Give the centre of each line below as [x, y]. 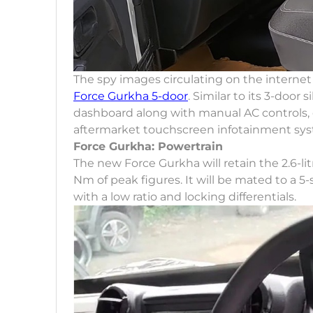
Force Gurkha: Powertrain [148, 147]
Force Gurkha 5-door [131, 96]
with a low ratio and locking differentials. [185, 197]
